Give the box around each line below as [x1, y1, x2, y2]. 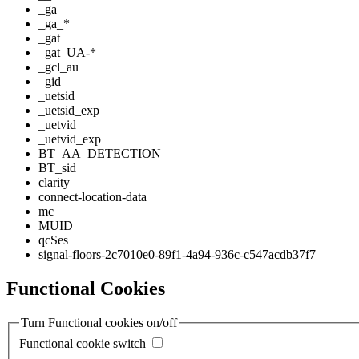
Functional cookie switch [19, 336, 146, 350]
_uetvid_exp [38, 132, 101, 147]
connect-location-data [38, 190, 147, 204]
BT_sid [38, 161, 76, 175]
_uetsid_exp [38, 103, 99, 118]
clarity [38, 175, 70, 190]
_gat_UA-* [38, 46, 96, 60]
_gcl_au [38, 60, 79, 75]
